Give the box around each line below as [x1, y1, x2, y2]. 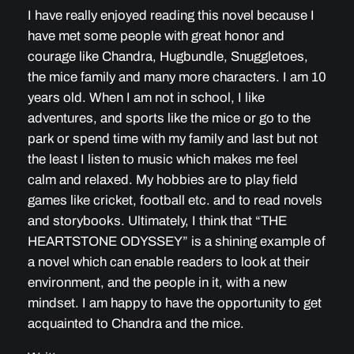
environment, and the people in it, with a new [27, 274, 287, 290]
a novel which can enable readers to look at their [27, 254, 310, 269]
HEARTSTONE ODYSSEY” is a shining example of [27, 233, 326, 249]
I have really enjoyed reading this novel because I [27, 7, 314, 23]
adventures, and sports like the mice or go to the [27, 110, 311, 126]
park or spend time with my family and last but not [27, 130, 318, 146]
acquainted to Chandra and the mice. [27, 315, 247, 331]
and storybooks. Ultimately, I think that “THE [27, 213, 287, 228]
